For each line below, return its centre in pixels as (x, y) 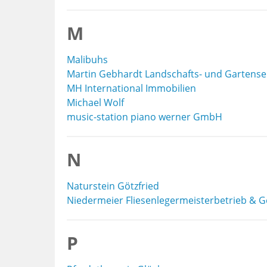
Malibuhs (87, 60)
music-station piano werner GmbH (145, 117)
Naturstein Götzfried (113, 186)
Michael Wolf (95, 103)
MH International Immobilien (131, 88)
